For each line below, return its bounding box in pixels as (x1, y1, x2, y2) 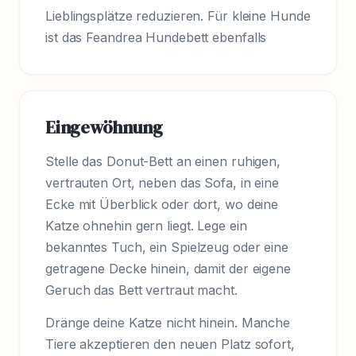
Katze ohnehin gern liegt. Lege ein (45, 218, 247, 234)
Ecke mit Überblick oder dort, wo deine (45, 196, 279, 213)
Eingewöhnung (45, 115, 163, 140)
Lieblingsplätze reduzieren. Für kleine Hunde (45, 8, 311, 25)
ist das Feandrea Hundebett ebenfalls (45, 29, 267, 46)
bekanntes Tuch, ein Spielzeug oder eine (45, 239, 289, 256)
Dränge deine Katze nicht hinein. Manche (45, 314, 291, 331)
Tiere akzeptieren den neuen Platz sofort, (45, 335, 295, 352)
